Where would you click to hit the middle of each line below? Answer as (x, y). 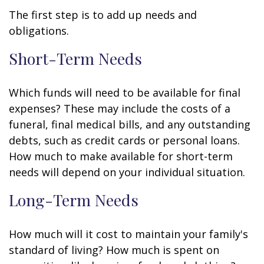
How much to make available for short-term (121, 156)
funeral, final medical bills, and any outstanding (130, 124)
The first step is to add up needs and (103, 15)
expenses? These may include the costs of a (120, 108)
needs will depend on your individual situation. (127, 172)
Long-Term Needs (74, 200)
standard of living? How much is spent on (114, 250)
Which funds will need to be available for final (125, 93)
